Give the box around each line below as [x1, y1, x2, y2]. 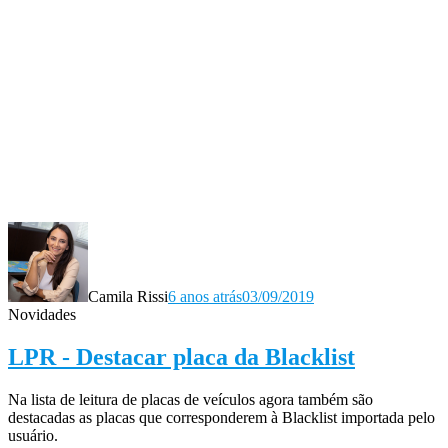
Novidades [8, 306, 76, 324]
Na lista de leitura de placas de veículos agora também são [8, 390, 373, 408]
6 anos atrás [168, 288, 242, 306]
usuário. [8, 426, 58, 444]
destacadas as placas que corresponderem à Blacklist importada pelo [8, 408, 435, 426]
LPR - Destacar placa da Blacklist [8, 343, 355, 370]
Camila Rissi [88, 288, 168, 306]
